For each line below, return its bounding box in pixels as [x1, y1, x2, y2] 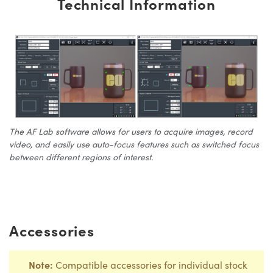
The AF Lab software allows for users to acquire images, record [9, 126, 253, 138]
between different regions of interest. [9, 151, 153, 163]
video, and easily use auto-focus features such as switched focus [9, 138, 259, 151]
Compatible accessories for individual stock [53, 258, 247, 272]
